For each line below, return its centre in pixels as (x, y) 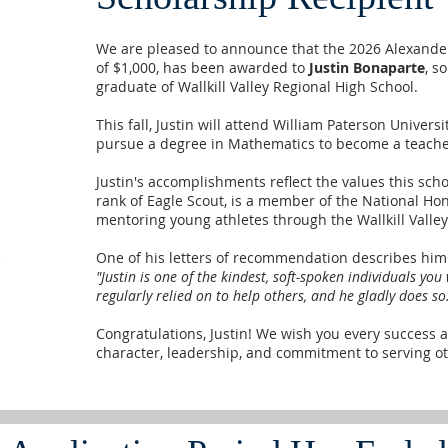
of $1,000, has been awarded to (202, 67)
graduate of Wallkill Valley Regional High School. (256, 86)
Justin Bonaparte (366, 67)
